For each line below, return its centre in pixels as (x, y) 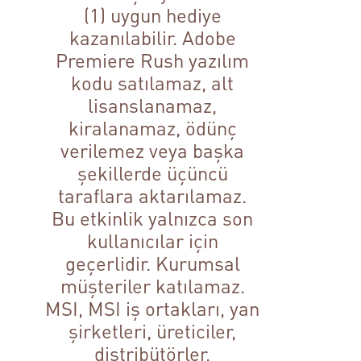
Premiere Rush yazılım (153, 60)
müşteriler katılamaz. (152, 286)
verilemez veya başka (153, 151)
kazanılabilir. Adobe (152, 38)
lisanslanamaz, (153, 106)
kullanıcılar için (152, 241)
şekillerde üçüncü (152, 173)
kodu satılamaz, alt (153, 83)
